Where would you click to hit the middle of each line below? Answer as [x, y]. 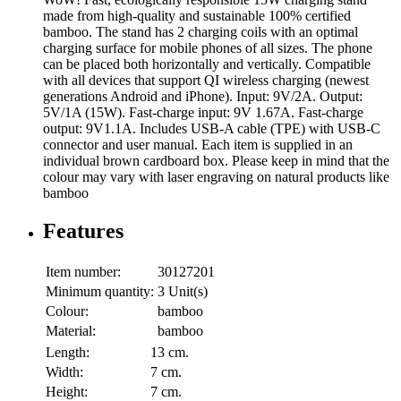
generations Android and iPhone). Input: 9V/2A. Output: [203, 97]
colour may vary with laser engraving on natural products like [216, 177]
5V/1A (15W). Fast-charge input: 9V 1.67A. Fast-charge [203, 113]
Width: [64, 371]
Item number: [83, 271]
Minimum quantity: [100, 291]
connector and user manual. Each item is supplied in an [198, 145]
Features [83, 231]
